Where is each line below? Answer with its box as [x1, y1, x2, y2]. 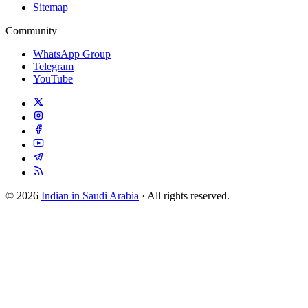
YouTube [33, 73, 73, 85]
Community [5, 25, 57, 37]
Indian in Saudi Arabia [41, 190, 139, 202]
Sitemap [33, 1, 68, 14]
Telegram [33, 60, 74, 73]
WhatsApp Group [33, 48, 111, 60]
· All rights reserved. [139, 190, 230, 202]
